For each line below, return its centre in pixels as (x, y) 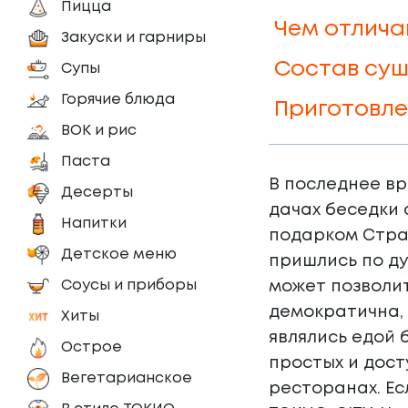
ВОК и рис (99, 131)
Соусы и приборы (129, 286)
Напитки (94, 224)
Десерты (97, 193)
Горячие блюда (118, 100)
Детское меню (119, 255)
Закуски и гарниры (133, 38)
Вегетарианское (127, 378)
